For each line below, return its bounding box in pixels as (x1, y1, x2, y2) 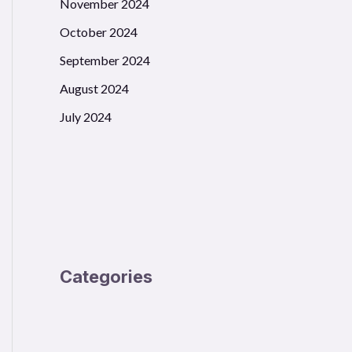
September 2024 (60, 53, 150, 68)
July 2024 (60, 109, 112, 125)
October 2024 (60, 24, 137, 40)
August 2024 (60, 81, 129, 97)
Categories (60, 266, 152, 288)
